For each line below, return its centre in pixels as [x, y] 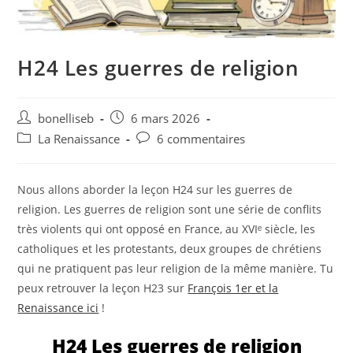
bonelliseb [66, 118]
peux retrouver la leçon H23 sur [103, 288]
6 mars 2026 [166, 118]
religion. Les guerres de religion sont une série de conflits [170, 209]
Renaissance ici [58, 307]
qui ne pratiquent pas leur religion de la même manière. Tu [176, 268]
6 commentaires [201, 139]
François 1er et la [233, 288]
